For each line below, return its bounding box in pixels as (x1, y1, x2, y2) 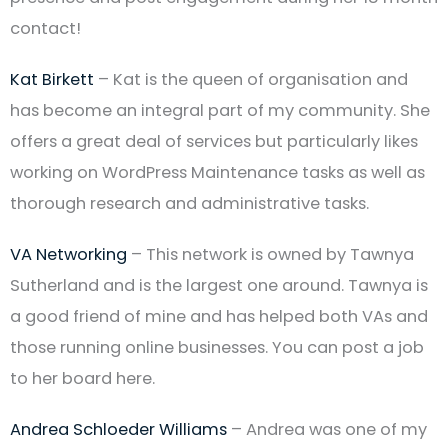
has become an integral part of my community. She (10, 98, 430, 122)
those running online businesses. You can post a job (10, 335, 424, 359)
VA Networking (10, 242, 127, 266)
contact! (10, 16, 81, 40)
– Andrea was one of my (227, 417, 427, 441)
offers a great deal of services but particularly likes (10, 129, 418, 153)
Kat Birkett (10, 67, 94, 91)
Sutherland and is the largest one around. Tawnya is (10, 273, 428, 297)
